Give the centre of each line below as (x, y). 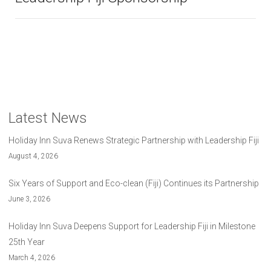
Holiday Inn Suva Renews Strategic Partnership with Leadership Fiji (134, 141)
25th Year (27, 242)
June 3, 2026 (29, 199)
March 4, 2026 (32, 258)
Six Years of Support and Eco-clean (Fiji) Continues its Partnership (134, 184)
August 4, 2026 (33, 156)
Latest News (48, 118)
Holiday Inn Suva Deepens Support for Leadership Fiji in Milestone (132, 227)
